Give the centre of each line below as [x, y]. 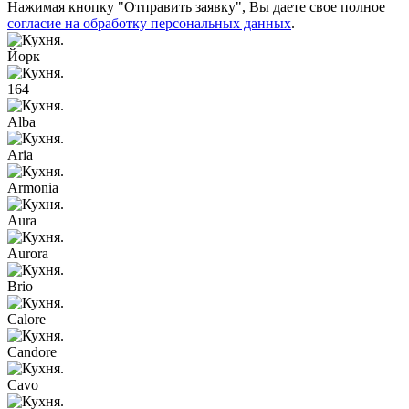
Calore [26, 320]
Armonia [33, 188]
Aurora [28, 254]
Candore [32, 352]
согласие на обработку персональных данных [149, 24]
